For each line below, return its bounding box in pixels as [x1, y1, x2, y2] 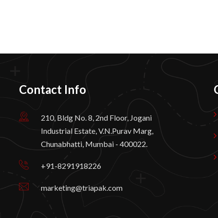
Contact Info [19, 82, 86, 96]
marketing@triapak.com [41, 182, 123, 192]
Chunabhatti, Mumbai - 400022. [41, 139, 147, 148]
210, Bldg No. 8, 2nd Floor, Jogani [41, 112, 152, 122]
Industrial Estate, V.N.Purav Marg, [41, 126, 153, 135]
